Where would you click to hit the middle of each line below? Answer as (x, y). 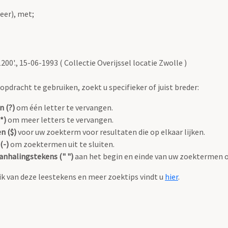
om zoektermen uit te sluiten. (62, 144)
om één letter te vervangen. (64, 108)
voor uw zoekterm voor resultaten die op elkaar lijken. (111, 132)
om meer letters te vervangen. (60, 120)
